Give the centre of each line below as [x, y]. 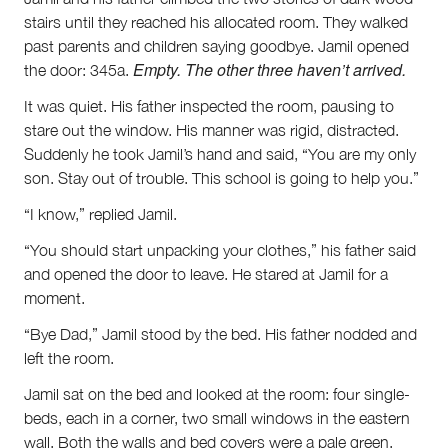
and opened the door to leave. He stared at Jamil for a [206, 274]
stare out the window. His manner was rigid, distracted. [211, 130]
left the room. [69, 358]
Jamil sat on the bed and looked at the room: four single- [217, 394]
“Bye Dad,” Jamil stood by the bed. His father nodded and [220, 334]
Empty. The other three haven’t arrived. [269, 70]
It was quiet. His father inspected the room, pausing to [209, 106]
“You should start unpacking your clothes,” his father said [220, 250]
